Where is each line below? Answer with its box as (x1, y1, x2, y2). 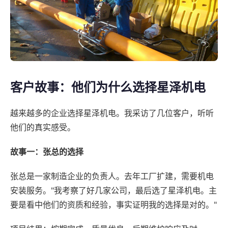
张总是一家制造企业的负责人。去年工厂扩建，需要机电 (10, 170, 214, 181)
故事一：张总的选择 (10, 146, 83, 157)
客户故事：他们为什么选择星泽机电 (10, 79, 206, 95)
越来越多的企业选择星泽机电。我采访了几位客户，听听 (10, 107, 214, 118)
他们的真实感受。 (10, 122, 75, 132)
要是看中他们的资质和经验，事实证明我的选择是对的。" (10, 199, 217, 210)
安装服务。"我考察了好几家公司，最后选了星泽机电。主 (10, 185, 217, 195)
